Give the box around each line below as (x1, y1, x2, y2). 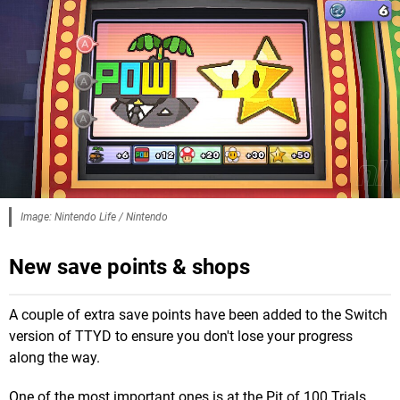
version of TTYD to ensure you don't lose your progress (9, 327, 353, 345)
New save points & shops (9, 254, 250, 279)
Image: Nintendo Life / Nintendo (21, 210, 168, 223)
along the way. (9, 348, 100, 366)
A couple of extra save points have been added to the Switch (9, 305, 387, 323)
